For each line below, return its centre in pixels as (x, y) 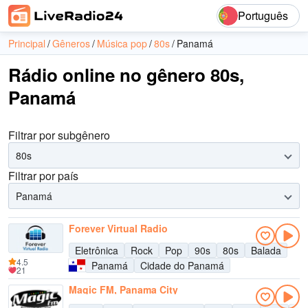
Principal (27, 43)
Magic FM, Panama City (123, 289)
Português (263, 15)
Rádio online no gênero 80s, (126, 75)
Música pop (122, 43)
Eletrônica (97, 250)
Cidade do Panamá (182, 265)
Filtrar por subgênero (59, 135)
